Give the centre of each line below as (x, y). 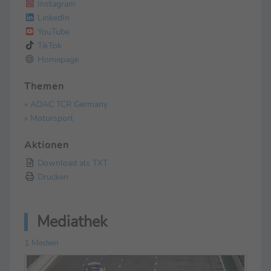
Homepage (57, 59)
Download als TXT (71, 162)
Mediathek (72, 222)
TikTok (48, 45)
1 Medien (41, 242)
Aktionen (47, 145)
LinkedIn (52, 17)
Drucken (52, 176)
